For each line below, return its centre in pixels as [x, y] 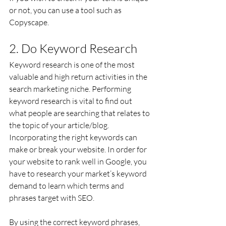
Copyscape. [29, 22]
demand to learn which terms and [67, 186]
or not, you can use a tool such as [66, 10]
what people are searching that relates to [80, 113]
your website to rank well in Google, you [79, 161]
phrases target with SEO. [52, 198]
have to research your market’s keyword [79, 174]
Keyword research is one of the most [73, 65]
